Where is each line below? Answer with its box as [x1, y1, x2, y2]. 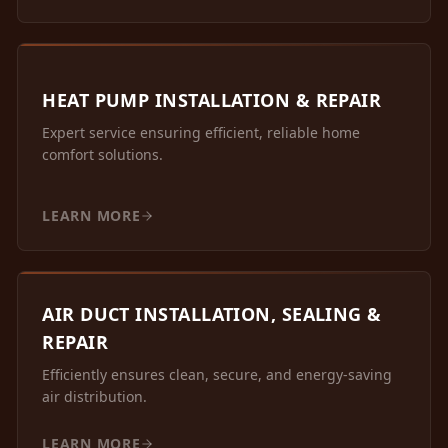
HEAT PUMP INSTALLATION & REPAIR [42, 88, 382, 113]
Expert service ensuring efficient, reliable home [42, 123, 361, 143]
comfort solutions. [42, 145, 164, 165]
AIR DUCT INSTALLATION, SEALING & [42, 302, 382, 327]
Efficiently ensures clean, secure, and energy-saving [42, 365, 393, 385]
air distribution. [42, 387, 148, 407]
